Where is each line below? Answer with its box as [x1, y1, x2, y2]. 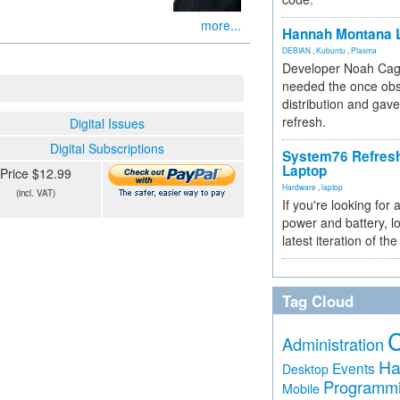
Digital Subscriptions [50, 139, 164, 157]
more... [201, 16, 241, 34]
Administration [282, 332, 384, 355]
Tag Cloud [282, 290, 354, 312]
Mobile [282, 379, 320, 397]
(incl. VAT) [16, 187, 55, 199]
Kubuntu [316, 45, 346, 55]
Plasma [351, 45, 377, 55]
